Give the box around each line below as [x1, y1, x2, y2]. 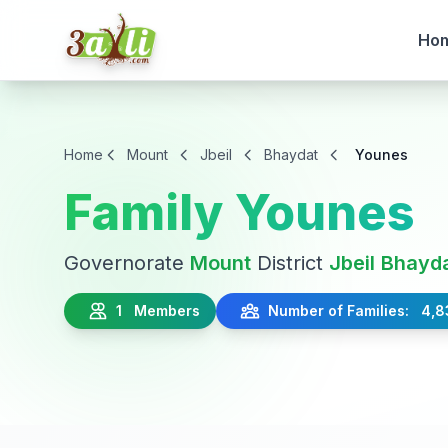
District [251, 251, 329, 275]
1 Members [108, 302, 200, 319]
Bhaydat [264, 146, 318, 163]
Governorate [64, 251, 190, 275]
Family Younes [64, 183, 415, 242]
